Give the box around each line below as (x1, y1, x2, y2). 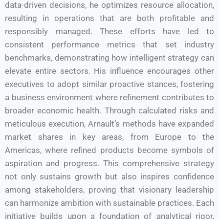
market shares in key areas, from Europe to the (5, 132, 214, 142)
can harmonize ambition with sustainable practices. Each (5, 198, 214, 208)
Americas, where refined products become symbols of (5, 145, 214, 155)
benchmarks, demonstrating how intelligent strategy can (5, 53, 214, 63)
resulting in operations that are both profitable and (5, 13, 214, 23)
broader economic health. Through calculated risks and (5, 106, 214, 115)
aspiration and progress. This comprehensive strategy (5, 158, 214, 168)
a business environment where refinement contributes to (5, 92, 214, 102)
